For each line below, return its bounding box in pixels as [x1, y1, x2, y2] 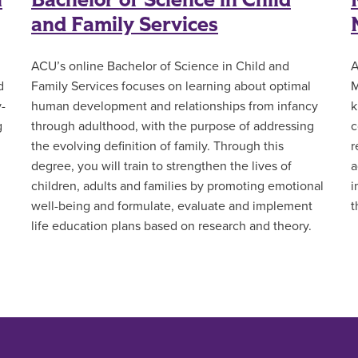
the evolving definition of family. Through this [30, 138, 284, 155]
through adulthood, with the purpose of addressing [30, 118, 314, 135]
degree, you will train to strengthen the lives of [30, 158, 292, 175]
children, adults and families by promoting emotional [30, 178, 324, 195]
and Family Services [30, 10, 218, 40]
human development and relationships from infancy [30, 98, 318, 115]
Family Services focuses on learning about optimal [30, 78, 311, 95]
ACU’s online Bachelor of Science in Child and [30, 58, 289, 75]
